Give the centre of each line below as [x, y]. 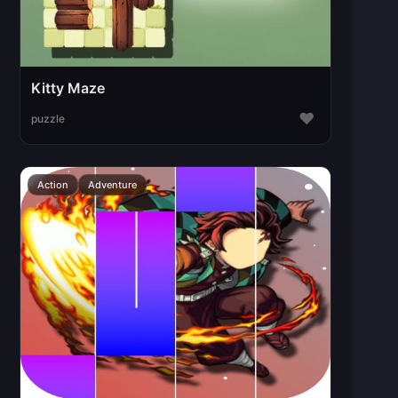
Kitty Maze [68, 88]
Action [53, 185]
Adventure [113, 185]
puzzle [48, 118]
